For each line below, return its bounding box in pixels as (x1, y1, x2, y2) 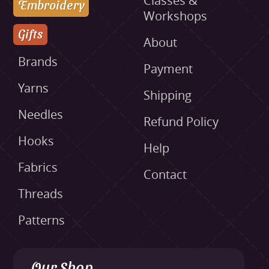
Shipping (144, 88, 192, 103)
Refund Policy (144, 114, 219, 130)
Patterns (17, 213, 65, 228)
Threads (17, 186, 63, 202)
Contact (144, 167, 187, 183)
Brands (17, 54, 58, 70)
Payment (144, 61, 193, 77)
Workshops (144, 8, 207, 24)
